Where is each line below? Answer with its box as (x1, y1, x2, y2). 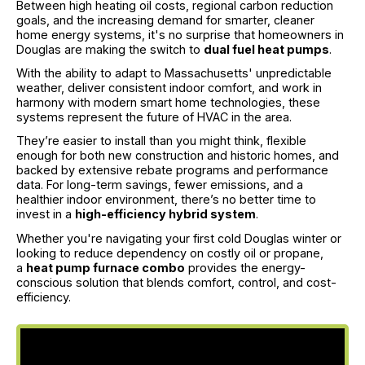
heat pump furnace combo (26, 260, 185, 275)
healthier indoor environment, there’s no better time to (16, 192, 316, 207)
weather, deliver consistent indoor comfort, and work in (16, 81, 322, 95)
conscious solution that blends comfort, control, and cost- (16, 275, 336, 289)
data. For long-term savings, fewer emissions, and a (16, 178, 303, 192)
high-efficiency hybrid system (75, 207, 256, 222)
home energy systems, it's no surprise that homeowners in (16, 27, 344, 42)
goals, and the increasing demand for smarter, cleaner (16, 12, 314, 27)
